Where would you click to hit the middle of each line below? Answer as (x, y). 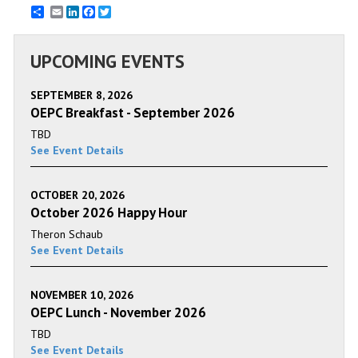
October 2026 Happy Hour (109, 212)
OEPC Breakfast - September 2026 (133, 112)
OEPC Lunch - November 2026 (118, 312)
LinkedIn (99, 12)
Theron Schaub (67, 234)
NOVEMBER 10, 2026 (82, 294)
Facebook (118, 12)
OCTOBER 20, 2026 (78, 195)
